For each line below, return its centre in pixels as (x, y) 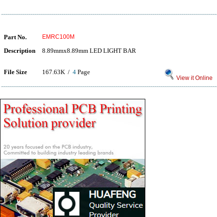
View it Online (194, 78)
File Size (15, 72)
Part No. (15, 37)
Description (20, 51)
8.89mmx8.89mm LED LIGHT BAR (89, 51)
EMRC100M (58, 37)
